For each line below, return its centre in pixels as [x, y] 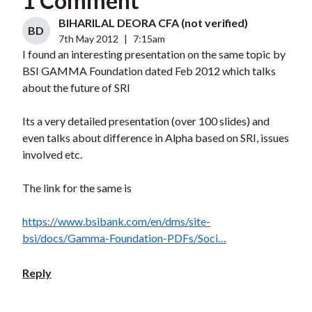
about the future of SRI [76, 88]
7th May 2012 [88, 39]
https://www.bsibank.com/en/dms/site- [116, 221]
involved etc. [52, 155]
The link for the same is [77, 188]
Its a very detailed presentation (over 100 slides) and [146, 121]
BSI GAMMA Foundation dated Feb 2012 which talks [149, 71]
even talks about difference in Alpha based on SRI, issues [155, 138]
